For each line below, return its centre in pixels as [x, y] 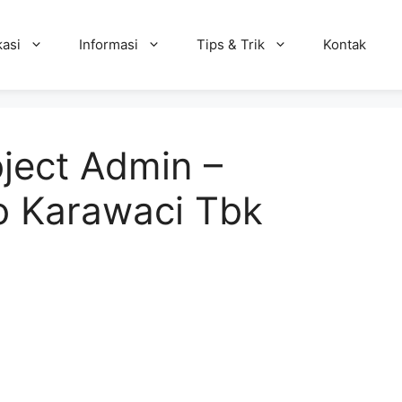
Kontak [344, 44]
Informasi [108, 44]
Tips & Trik [230, 44]
